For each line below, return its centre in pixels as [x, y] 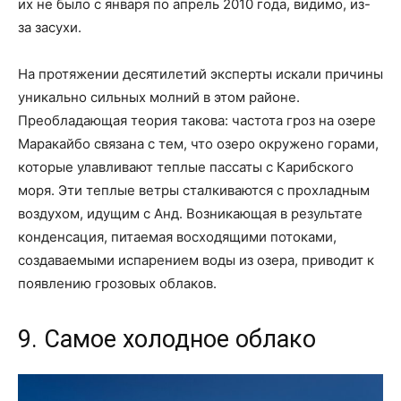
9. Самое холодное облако [167, 339]
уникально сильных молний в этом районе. [159, 97]
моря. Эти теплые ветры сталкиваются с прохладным [194, 190]
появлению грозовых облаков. [117, 283]
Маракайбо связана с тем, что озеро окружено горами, [198, 143]
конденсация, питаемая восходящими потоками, [177, 236]
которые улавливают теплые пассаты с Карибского [186, 166]
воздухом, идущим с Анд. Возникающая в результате [190, 213]
